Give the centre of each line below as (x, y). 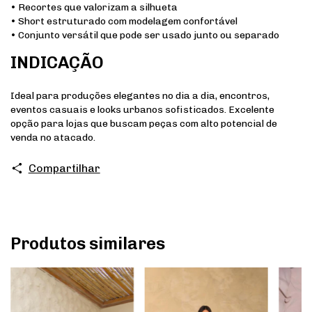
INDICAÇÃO (57, 62)
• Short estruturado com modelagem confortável (124, 21)
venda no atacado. (53, 137)
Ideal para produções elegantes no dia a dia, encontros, (140, 95)
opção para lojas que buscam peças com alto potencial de (144, 123)
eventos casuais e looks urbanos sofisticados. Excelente (142, 109)
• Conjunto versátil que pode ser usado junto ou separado (145, 35)
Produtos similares (88, 243)
